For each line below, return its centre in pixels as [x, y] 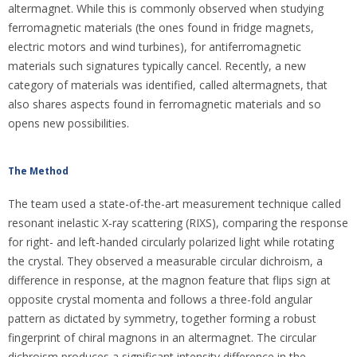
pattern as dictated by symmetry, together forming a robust [162, 319]
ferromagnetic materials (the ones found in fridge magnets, [161, 28]
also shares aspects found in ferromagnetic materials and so [165, 104]
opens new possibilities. [69, 124]
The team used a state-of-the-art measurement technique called [175, 204]
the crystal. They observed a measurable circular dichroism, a [165, 261]
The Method [38, 171]
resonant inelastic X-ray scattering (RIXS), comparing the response [178, 223]
